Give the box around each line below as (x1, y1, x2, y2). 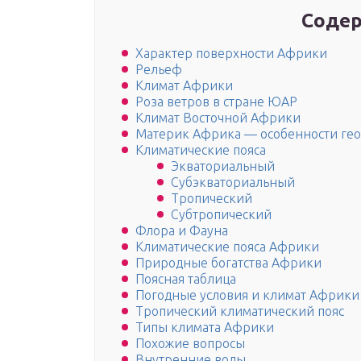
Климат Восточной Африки (135, 110, 301, 126)
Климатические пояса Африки (135, 239, 319, 255)
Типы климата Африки (135, 320, 274, 335)
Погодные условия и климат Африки (135, 288, 359, 303)
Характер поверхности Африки (135, 46, 327, 61)
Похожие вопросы (135, 336, 245, 351)
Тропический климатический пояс (135, 304, 344, 319)
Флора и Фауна (135, 223, 228, 239)
